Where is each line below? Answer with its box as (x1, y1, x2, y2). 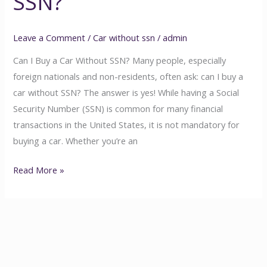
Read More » (13, 164, 65, 176)
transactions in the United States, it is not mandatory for (13, 119, 240, 131)
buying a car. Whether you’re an (13, 135, 138, 147)
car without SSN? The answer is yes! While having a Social (13, 86, 240, 99)
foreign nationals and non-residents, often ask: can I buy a (13, 70, 244, 83)
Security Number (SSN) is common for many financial (13, 103, 223, 115)
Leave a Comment (13, 31, 86, 44)
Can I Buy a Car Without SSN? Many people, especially (13, 54, 226, 67)
